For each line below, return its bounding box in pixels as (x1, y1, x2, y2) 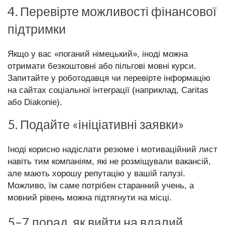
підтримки (8, 21, 66, 37)
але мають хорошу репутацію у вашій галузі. (8, 169, 185, 178)
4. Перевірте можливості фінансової (8, 4, 216, 19)
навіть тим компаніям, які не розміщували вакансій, (8, 157, 211, 166)
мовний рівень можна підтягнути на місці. (8, 193, 172, 202)
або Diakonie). (8, 97, 62, 107)
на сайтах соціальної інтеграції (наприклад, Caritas (8, 85, 208, 95)
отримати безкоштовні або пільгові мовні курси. (8, 61, 196, 71)
